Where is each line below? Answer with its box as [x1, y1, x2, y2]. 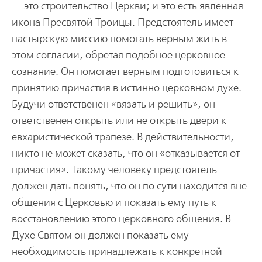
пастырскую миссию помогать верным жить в [11, 32, 227, 45]
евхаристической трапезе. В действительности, [11, 130, 234, 143]
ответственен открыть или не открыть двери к [11, 114, 226, 127]
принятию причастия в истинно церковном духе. [11, 81, 242, 94]
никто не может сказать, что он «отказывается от [11, 147, 240, 160]
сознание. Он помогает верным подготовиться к [11, 65, 239, 78]
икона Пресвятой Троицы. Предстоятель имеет [11, 16, 233, 29]
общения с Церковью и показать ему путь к [11, 196, 216, 209]
